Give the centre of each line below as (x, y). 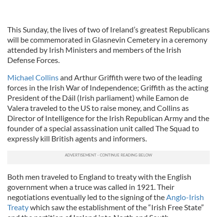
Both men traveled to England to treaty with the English (99, 177)
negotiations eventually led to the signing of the (87, 197)
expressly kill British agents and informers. (77, 138)
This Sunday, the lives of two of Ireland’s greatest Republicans (108, 29)
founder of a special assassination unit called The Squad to (103, 128)
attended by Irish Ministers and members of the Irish (94, 50)
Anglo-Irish (185, 197)
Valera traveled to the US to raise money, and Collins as (98, 108)
